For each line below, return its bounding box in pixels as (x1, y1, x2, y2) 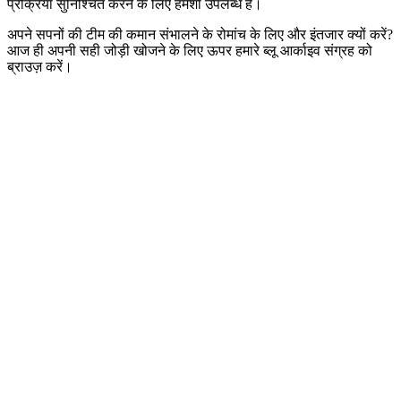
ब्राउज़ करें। (7, 58, 73, 74)
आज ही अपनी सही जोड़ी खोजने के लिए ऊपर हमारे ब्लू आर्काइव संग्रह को (7, 42, 372, 58)
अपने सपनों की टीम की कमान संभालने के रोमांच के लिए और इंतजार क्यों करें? (7, 26, 393, 42)
